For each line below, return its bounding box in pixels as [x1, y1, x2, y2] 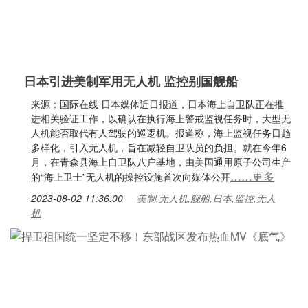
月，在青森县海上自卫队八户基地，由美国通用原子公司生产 [31, 155, 291, 168]
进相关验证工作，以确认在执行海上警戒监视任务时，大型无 [31, 111, 291, 125]
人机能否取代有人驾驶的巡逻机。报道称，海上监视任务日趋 [31, 126, 291, 140]
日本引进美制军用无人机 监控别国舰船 [24, 72, 238, 90]
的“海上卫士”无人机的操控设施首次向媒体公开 [31, 170, 230, 184]
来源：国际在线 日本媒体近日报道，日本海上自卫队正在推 [31, 97, 284, 111]
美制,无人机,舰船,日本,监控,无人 [137, 191, 276, 205]
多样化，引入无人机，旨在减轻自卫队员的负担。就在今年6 [31, 140, 287, 154]
